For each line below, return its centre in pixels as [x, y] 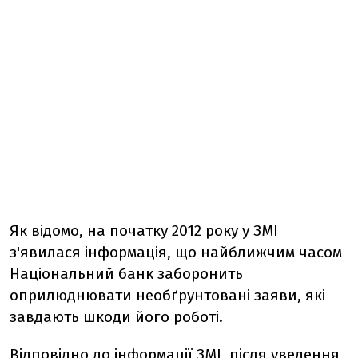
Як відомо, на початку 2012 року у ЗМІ [144, 231]
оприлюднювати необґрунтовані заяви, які [167, 295]
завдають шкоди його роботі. [116, 317]
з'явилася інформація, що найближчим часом [176, 252]
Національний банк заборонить [126, 274]
